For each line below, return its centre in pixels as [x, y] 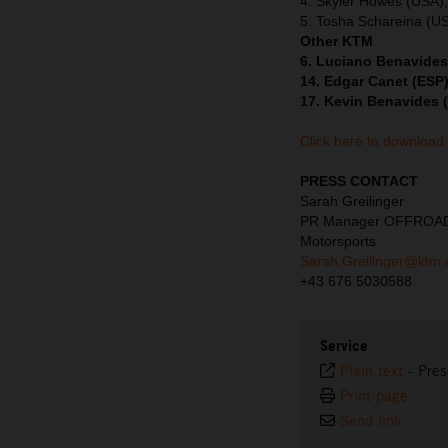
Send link [371, 421]
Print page [374, 396]
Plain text [371, 371]
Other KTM [336, 41]
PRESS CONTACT [359, 181]
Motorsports [338, 241]
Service [344, 346]
